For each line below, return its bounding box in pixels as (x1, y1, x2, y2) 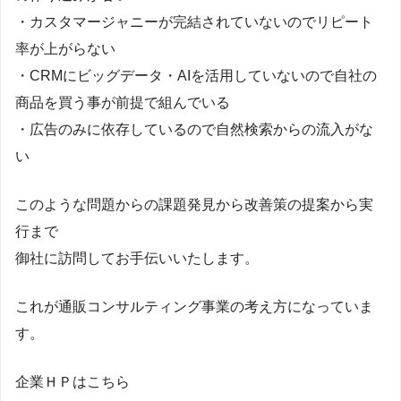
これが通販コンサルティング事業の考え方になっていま (15, 298, 373, 314)
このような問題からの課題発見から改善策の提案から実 (15, 196, 373, 212)
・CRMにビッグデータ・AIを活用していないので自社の (15, 67, 377, 83)
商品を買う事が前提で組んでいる (15, 94, 230, 110)
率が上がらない (15, 40, 115, 56)
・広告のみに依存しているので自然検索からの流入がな (15, 121, 373, 137)
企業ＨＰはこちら (15, 373, 130, 389)
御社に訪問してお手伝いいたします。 (15, 250, 259, 266)
